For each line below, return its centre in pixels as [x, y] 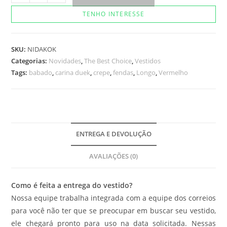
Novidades [65, 61]
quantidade [31, 28]
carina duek [73, 72]
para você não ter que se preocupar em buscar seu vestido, [113, 210]
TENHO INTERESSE [113, 14]
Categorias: [30, 61]
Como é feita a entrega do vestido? [72, 185]
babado [41, 72]
